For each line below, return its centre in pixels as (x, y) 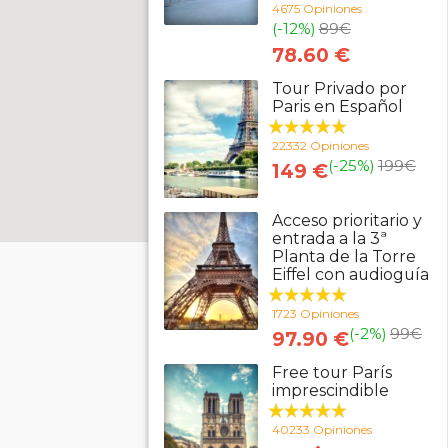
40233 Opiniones (321, 429)
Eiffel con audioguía (350, 274)
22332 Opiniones (320, 145)
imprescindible (330, 390)
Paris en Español (337, 106)
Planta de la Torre (343, 256)
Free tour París (331, 372)
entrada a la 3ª (329, 238)
